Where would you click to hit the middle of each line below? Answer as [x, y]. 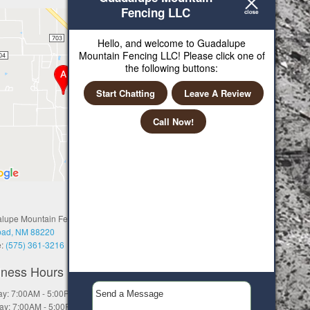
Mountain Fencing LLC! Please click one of [172, 55]
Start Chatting [125, 93]
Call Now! [173, 121]
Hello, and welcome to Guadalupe [172, 43]
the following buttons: [172, 68]
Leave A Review [217, 93]
